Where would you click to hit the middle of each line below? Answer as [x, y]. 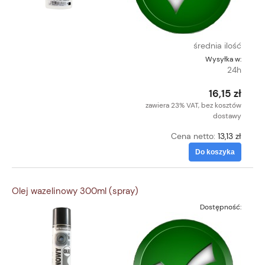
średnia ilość [217, 45]
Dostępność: [221, 207]
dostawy [227, 116]
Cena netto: [194, 136]
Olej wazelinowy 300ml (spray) [75, 191]
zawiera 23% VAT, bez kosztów [193, 105]
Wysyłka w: [223, 59]
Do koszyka [215, 152]
